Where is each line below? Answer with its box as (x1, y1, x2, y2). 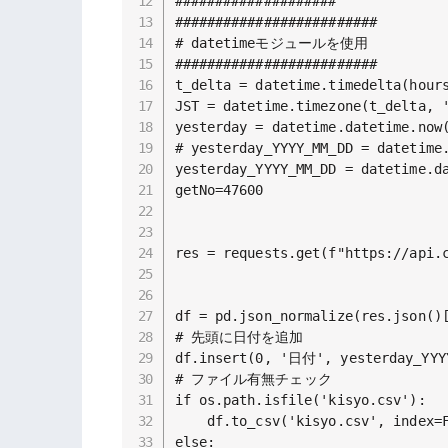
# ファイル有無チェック (174, 370, 332, 387)
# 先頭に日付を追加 (174, 328, 304, 345)
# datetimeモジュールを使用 (174, 34, 369, 51)
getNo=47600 (174, 181, 264, 198)
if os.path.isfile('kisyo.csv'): (174, 391, 426, 408)
